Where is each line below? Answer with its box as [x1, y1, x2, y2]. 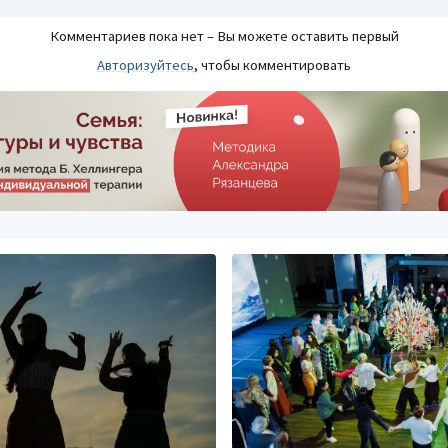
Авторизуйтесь [97, 55, 194, 74]
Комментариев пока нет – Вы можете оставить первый [49, 26, 399, 45]
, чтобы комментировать [194, 55, 351, 74]
